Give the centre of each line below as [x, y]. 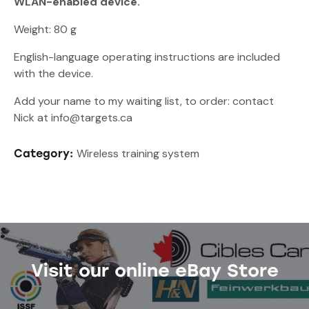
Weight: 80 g [45, 30]
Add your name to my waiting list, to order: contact [144, 101]
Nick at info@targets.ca [73, 118]
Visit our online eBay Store [154, 271]
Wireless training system [138, 154]
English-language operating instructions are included [147, 57]
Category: [45, 154]
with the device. [53, 74]
